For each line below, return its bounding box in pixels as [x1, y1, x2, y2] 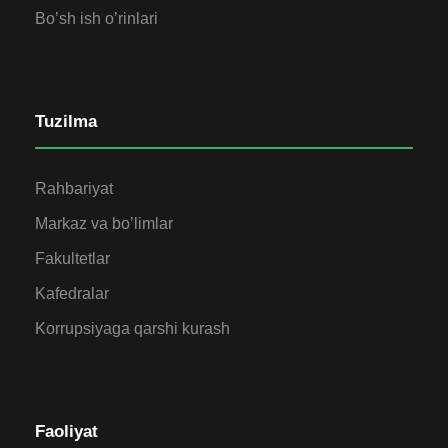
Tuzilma [35, 111, 97, 131]
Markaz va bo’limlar [35, 214, 173, 232]
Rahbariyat [35, 179, 113, 197]
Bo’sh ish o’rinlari [35, 9, 158, 27]
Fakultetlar [35, 249, 110, 267]
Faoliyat [35, 421, 98, 441]
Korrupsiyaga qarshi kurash [35, 319, 230, 337]
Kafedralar [35, 284, 109, 302]
